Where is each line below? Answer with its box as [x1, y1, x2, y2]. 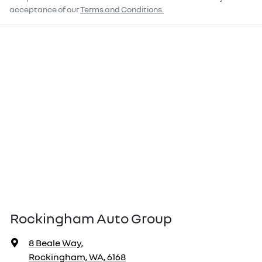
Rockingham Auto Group [10, 209, 172, 227]
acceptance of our [9, 4, 79, 15]
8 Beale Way [29, 237, 81, 249]
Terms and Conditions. [80, 4, 164, 15]
